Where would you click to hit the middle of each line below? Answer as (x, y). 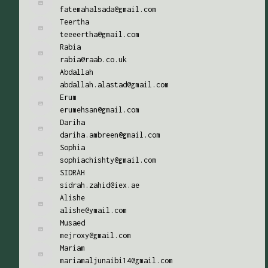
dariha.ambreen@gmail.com (110, 135)
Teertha (74, 22)
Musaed (72, 223)
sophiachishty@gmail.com (108, 160)
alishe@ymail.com (93, 210)
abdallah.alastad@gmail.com (114, 85)
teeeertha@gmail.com (100, 34)
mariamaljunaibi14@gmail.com (116, 261)
